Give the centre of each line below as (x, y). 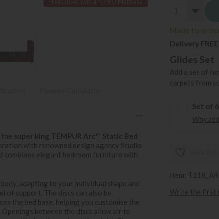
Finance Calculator (70, 90)
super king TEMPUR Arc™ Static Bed (76, 136)
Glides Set (192, 59)
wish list (203, 152)
